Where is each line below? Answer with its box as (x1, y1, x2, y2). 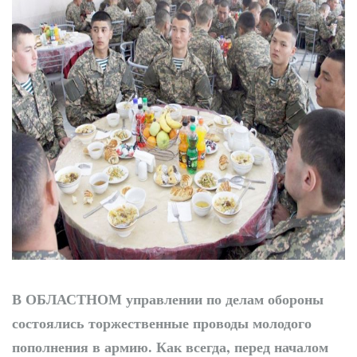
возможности (157, 41, 235, 58)
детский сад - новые (157, 21, 276, 37)
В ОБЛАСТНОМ (12, 288, 126, 309)
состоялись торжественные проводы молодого (12, 312, 312, 333)
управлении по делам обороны (126, 288, 324, 309)
